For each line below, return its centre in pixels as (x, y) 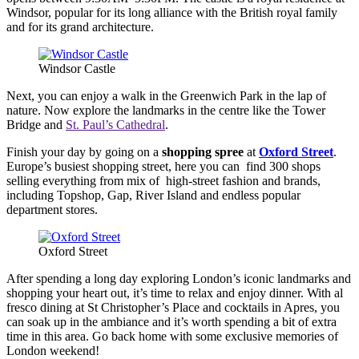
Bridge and (36, 124)
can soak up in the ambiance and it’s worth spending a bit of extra (171, 321)
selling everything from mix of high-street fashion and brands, (163, 180)
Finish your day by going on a (84, 151)
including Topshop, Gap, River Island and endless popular (153, 195)
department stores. (52, 209)
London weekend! (53, 350)
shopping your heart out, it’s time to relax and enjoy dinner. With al (175, 292)
